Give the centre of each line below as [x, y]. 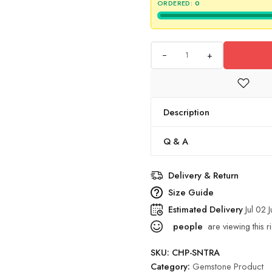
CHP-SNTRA [196, 252]
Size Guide [191, 192]
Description [186, 112]
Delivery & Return [203, 175]
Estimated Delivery [207, 209]
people [187, 226]
